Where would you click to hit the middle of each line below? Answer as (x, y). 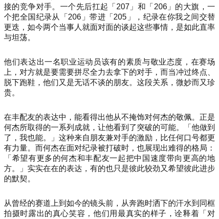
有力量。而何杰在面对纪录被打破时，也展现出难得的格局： (109, 148)
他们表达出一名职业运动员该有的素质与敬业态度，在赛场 (109, 62)
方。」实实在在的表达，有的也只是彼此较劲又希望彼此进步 (109, 168)
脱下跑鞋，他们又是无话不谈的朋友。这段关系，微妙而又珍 (109, 83)
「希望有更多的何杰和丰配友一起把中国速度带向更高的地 (109, 158)
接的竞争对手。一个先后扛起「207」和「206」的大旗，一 (109, 7)
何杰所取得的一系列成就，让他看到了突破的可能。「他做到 (109, 127)
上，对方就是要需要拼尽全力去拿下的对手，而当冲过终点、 (109, 72)
